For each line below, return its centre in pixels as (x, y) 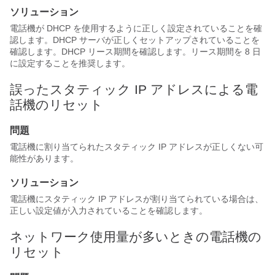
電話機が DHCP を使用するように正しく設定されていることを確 (136, 28)
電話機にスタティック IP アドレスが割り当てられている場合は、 (137, 199)
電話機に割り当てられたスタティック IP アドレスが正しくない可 (137, 147)
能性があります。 (44, 158)
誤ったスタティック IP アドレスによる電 (134, 89)
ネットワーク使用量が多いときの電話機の (136, 237)
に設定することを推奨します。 (70, 63)
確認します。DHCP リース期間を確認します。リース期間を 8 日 (135, 52)
